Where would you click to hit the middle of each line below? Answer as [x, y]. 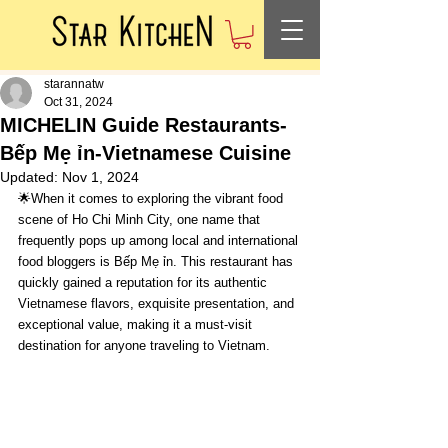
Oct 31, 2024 [78, 101]
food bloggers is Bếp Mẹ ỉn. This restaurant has [157, 261]
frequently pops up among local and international [160, 240]
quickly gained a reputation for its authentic [144, 282]
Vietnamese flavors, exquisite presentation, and [158, 303]
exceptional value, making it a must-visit [137, 324]
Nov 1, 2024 [100, 176]
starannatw [74, 83]
